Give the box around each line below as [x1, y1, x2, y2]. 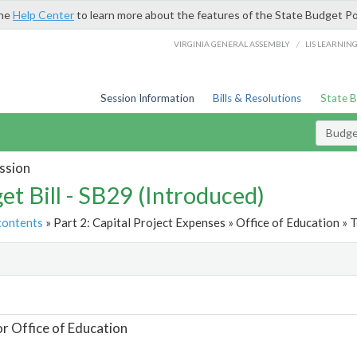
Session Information [100, 92, 194, 104]
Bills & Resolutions [213, 92, 302, 104]
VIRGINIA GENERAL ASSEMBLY [174, 38, 291, 49]
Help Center [13, 8, 74, 22]
